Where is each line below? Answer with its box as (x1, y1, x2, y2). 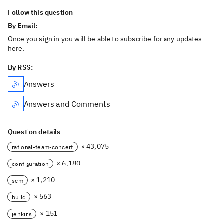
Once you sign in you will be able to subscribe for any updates (8, 34, 202, 43)
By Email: (8, 21, 39, 30)
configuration (12, 160, 49, 167)
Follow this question (8, 8, 73, 17)
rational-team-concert (12, 143, 73, 151)
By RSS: (8, 63, 33, 72)
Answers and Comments (24, 99, 110, 109)
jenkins (12, 210, 32, 218)
